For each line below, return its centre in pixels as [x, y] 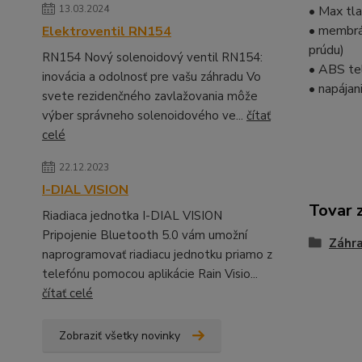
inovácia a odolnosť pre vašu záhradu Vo [152, 76]
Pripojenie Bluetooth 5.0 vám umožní [145, 235]
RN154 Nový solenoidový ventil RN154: [152, 57]
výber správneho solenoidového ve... [144, 115]
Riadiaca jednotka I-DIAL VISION [132, 215]
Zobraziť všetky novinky [120, 335]
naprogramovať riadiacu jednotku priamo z [157, 254]
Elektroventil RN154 [107, 31]
